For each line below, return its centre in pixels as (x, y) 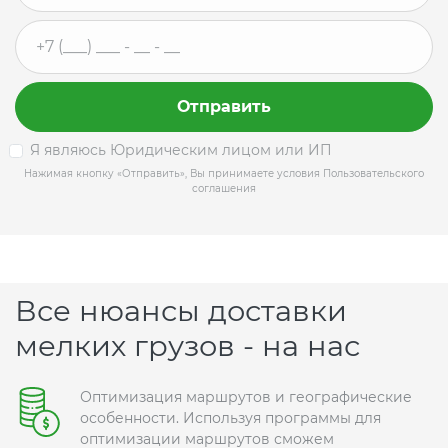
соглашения (224, 189)
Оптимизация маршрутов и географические (246, 397)
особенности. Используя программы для (230, 418)
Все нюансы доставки (181, 311)
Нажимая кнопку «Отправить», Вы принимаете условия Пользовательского (224, 174)
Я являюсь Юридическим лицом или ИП (181, 150)
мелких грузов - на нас (187, 346)
